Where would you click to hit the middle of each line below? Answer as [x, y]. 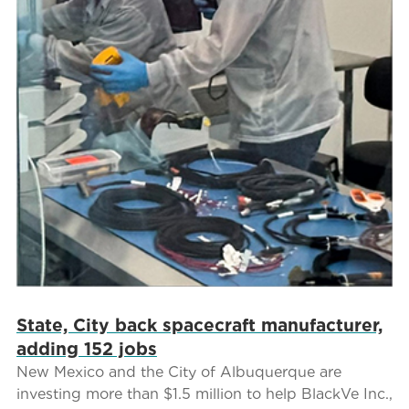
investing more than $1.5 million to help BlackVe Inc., [204, 394]
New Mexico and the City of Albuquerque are [178, 372]
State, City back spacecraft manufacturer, [199, 326]
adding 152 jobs [86, 350]
